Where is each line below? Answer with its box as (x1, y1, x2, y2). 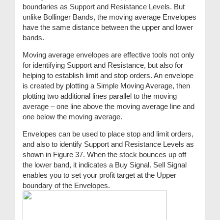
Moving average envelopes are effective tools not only (23, 51, 194, 59)
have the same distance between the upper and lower (23, 23, 193, 32)
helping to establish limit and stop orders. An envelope (23, 71, 193, 80)
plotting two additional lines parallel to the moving (23, 92, 177, 101)
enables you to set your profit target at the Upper (23, 171, 176, 180)
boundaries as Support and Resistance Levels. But (23, 2, 185, 11)
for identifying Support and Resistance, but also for (23, 61, 183, 70)
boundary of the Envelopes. (23, 181, 110, 190)
